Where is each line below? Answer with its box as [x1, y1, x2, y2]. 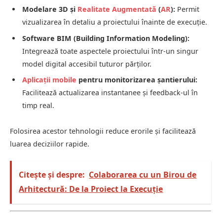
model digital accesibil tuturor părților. [22, 59, 151, 69]
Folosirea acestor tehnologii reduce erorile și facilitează [10, 126, 196, 136]
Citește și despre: [19, 169, 85, 181]
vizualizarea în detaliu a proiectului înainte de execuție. [22, 17, 207, 27]
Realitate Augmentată [77, 4, 156, 14]
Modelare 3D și [22, 4, 77, 14]
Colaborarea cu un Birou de [89, 169, 197, 181]
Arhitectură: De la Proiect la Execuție [19, 184, 163, 195]
